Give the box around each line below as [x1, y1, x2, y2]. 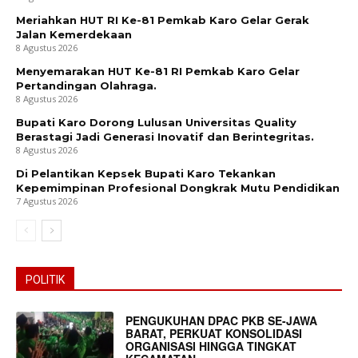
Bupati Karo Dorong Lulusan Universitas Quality [16, 116, 296, 129]
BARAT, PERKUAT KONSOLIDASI [125, 325, 303, 342]
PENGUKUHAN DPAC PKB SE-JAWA [125, 312, 318, 329]
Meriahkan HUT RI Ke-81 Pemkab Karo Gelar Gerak [16, 14, 309, 27]
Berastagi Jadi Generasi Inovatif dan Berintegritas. [16, 130, 314, 144]
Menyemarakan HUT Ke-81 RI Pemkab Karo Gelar [16, 65, 300, 78]
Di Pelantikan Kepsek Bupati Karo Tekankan [16, 167, 276, 181]
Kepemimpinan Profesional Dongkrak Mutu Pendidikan [16, 181, 340, 195]
